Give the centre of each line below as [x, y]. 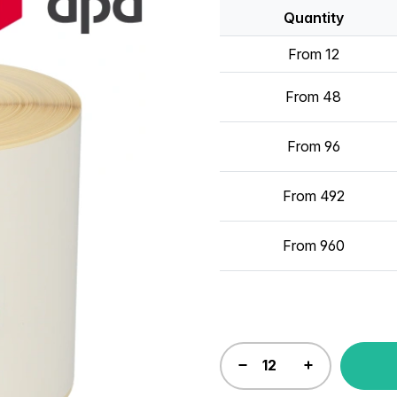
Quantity [313, 17]
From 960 [313, 245]
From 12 [313, 54]
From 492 [313, 195]
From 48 [313, 96]
